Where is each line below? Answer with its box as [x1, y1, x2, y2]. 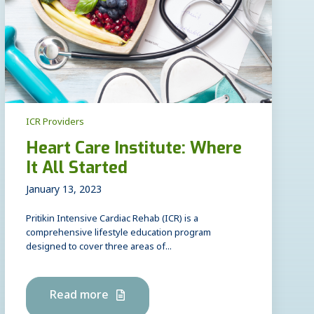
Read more [48, 285, 111, 309]
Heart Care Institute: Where [25, 136, 242, 159]
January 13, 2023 [25, 181, 102, 202]
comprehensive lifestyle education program [25, 224, 211, 244]
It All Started [25, 156, 128, 179]
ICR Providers [25, 114, 84, 133]
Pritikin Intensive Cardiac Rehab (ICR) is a [25, 210, 198, 230]
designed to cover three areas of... [25, 238, 172, 258]
